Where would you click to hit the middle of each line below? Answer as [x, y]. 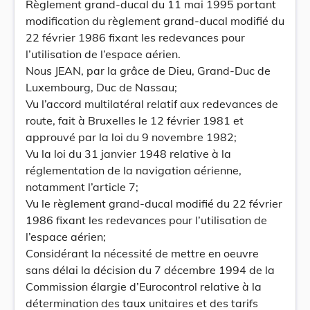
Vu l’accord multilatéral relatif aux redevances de [152, 104]
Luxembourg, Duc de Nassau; [101, 87]
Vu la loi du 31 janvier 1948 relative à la [128, 154]
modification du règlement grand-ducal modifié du [155, 21]
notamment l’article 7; [82, 187]
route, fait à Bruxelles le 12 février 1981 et [135, 120]
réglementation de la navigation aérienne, [134, 170]
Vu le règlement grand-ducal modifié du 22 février [154, 203]
